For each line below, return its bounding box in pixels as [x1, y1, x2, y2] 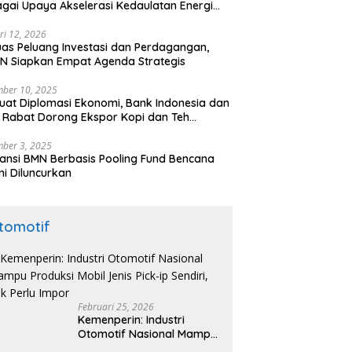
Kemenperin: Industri [78, 313, 185, 328]
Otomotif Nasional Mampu [78, 327, 218, 342]
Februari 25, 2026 [78, 300, 155, 314]
